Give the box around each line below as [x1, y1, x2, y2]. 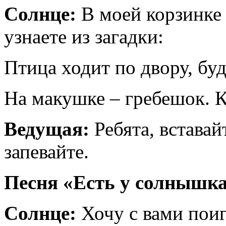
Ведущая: [4, 118, 89, 140]
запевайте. [4, 141, 89, 163]
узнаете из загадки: [4, 26, 163, 48]
